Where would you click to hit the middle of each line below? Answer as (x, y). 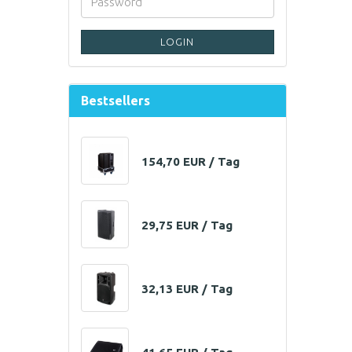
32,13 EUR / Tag (187, 289)
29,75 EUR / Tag (187, 225)
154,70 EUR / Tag (190, 162)
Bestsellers (115, 101)
